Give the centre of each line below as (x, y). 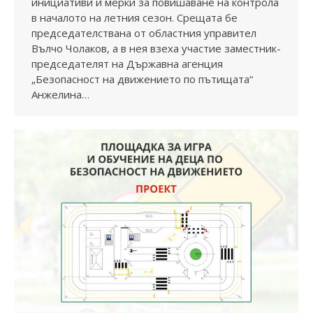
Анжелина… (60, 94)
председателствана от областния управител (144, 32)
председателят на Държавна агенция (127, 63)
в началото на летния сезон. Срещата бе (134, 17)
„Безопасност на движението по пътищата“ (142, 79)
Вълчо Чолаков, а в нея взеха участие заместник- (156, 48)
